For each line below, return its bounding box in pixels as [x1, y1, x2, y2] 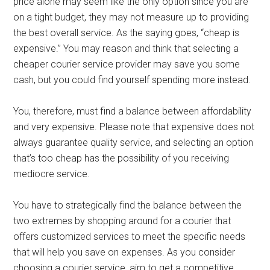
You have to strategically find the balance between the [13, 199, 242, 211]
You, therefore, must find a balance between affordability [13, 105, 252, 117]
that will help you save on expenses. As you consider [13, 246, 236, 258]
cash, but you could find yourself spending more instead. [13, 74, 254, 86]
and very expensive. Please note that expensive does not [13, 121, 255, 133]
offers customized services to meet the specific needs [13, 231, 246, 242]
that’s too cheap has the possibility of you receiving [13, 152, 230, 164]
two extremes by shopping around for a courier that [13, 215, 231, 227]
